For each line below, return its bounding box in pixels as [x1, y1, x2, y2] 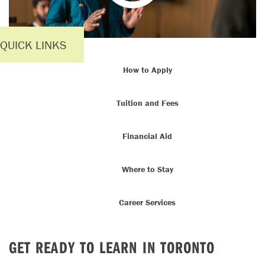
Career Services [119, 197, 176, 208]
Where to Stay [121, 164, 173, 174]
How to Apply [122, 64, 172, 75]
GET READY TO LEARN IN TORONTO [9, 237, 215, 257]
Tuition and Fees [116, 98, 179, 108]
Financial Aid [122, 131, 172, 141]
